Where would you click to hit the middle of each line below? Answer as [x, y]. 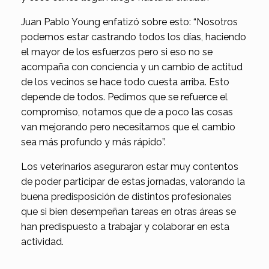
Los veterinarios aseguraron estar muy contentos [130, 167]
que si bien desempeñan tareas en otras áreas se [128, 212]
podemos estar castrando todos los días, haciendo [134, 37]
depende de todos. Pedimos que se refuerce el [124, 97]
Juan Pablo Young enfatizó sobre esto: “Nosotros [129, 22]
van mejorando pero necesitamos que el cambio [128, 127]
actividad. [42, 242]
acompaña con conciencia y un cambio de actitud [132, 67]
